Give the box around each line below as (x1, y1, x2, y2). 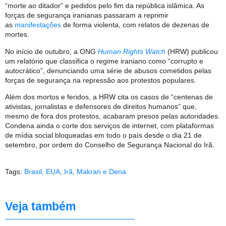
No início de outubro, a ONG (5, 47, 98, 55)
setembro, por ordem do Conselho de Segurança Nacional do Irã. (5, 140, 214, 149)
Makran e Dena (77, 167, 126, 176)
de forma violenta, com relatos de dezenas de (61, 21, 209, 29)
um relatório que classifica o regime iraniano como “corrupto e (5, 56, 203, 65)
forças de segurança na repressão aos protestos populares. (5, 76, 196, 84)
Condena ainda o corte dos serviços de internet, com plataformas (5, 121, 214, 130)
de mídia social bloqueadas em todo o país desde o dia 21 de (5, 131, 202, 139)
